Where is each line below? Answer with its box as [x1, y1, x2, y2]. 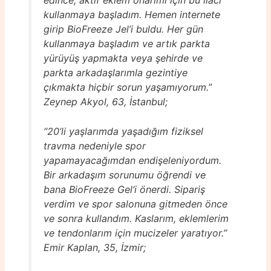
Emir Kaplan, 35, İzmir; [43, 241, 146, 254]
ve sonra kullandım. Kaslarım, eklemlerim [43, 212, 229, 225]
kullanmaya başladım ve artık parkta [43, 37, 210, 50]
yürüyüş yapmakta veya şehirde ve [43, 51, 203, 64]
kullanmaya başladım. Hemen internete [43, 8, 220, 21]
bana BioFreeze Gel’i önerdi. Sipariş [43, 183, 205, 196]
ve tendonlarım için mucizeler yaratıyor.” [43, 227, 227, 240]
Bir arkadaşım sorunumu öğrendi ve [43, 169, 206, 181]
